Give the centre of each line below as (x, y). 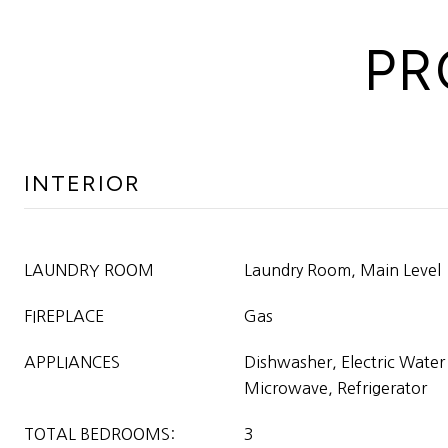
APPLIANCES (72, 362)
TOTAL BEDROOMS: (99, 434)
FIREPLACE (64, 316)
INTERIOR (82, 183)
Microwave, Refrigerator (335, 388)
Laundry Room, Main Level (342, 270)
